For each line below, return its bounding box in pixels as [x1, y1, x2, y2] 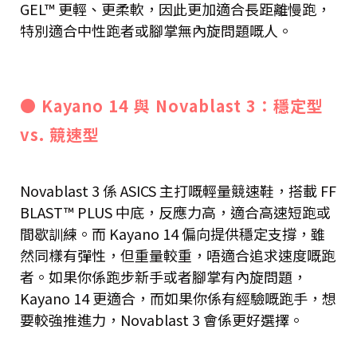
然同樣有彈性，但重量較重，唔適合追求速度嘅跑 [20, 245, 335, 266]
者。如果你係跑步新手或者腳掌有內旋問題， [20, 266, 307, 288]
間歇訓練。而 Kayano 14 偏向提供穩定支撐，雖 [20, 223, 325, 245]
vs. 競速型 [20, 123, 100, 147]
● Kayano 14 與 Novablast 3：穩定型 [20, 94, 324, 118]
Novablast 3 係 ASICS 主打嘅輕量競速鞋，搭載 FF [20, 180, 336, 202]
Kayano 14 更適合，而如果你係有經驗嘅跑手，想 [20, 288, 336, 309]
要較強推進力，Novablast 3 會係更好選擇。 [20, 309, 304, 331]
